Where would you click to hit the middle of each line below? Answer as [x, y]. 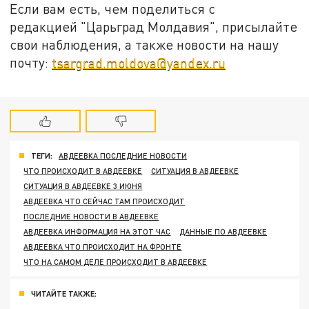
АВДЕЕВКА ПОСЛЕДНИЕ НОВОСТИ [123, 155]
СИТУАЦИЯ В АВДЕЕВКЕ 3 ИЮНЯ [83, 186]
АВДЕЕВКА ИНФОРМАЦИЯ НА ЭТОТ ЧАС [97, 231]
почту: [31, 63]
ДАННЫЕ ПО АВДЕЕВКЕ [223, 231]
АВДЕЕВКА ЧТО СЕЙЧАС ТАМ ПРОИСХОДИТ [104, 201]
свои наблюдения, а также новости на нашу [144, 45]
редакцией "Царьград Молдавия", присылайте [154, 27]
